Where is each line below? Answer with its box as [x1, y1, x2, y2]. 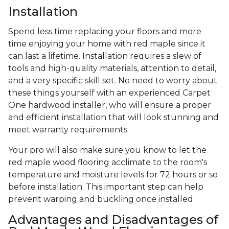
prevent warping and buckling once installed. [8, 194, 197, 204]
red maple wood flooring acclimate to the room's [8, 157, 207, 168]
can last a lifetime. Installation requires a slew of [8, 51, 201, 61]
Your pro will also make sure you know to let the [8, 145, 207, 155]
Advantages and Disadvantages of [8, 212, 218, 227]
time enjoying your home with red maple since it [8, 39, 205, 49]
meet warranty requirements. [8, 125, 129, 135]
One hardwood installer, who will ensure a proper [8, 100, 211, 110]
